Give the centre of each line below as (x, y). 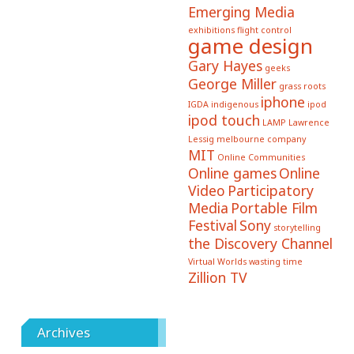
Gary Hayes (225, 66)
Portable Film (274, 208)
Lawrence (309, 123)
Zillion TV (217, 278)
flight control (264, 30)
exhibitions (211, 30)
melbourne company (261, 139)
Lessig (201, 139)
